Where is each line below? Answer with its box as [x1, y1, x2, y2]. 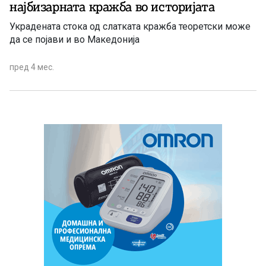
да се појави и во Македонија [9, 34, 140, 46]
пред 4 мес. [9, 62, 54, 72]
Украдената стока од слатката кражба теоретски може [9, 21, 251, 33]
